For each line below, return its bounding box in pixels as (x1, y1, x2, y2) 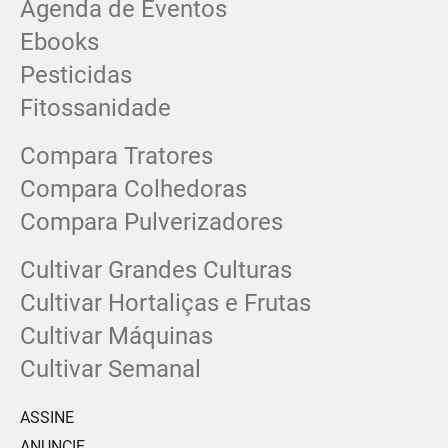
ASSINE (20, 407, 74, 427)
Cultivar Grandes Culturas (20, 255, 292, 284)
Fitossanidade (20, 93, 171, 122)
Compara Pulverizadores (20, 207, 283, 236)
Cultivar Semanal (20, 354, 201, 383)
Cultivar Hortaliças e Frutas (20, 288, 311, 317)
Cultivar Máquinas (20, 321, 213, 350)
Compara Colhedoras (20, 174, 247, 203)
